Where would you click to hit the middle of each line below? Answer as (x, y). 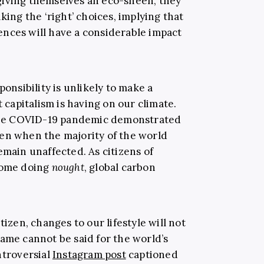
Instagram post (89, 254)
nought (68, 167)
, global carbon (120, 167)
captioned (152, 254)
